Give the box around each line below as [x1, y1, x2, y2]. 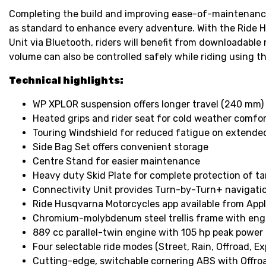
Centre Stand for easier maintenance [33, 156, 200, 167]
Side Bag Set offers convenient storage [33, 141, 208, 153]
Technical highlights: [9, 75, 123, 87]
